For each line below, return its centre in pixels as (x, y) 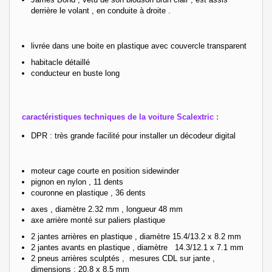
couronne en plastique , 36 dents (88, 192)
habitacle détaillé (60, 62)
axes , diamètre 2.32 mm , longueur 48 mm (107, 209)
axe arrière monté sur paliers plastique (98, 220)
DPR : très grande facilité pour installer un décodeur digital (133, 135)
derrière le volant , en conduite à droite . (101, 10)
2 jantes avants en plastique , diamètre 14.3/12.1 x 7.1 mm (137, 247)
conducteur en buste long (75, 73)
